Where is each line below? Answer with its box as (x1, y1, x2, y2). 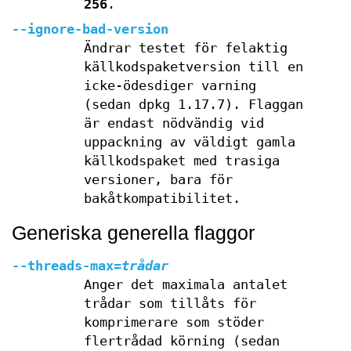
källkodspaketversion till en (83, 60, 303, 74)
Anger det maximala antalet (83, 277, 288, 292)
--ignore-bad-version (12, 22, 168, 37)
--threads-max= (12, 259, 121, 273)
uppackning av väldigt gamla (83, 135, 295, 150)
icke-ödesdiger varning (83, 78, 256, 93)
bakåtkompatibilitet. (83, 191, 241, 206)
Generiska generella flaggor (12, 222, 255, 244)
